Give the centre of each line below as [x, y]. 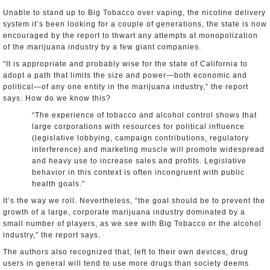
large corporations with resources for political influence [138, 127]
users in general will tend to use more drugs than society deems [126, 263]
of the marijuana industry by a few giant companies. [109, 47]
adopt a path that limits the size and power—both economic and [125, 75]
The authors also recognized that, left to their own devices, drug [126, 252]
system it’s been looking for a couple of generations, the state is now [135, 24]
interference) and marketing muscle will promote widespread [148, 149]
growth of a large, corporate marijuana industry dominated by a [124, 212]
